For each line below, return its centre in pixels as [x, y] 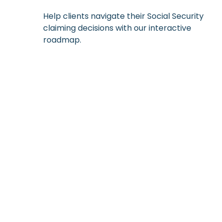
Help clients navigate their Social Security [123, 16]
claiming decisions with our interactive [117, 28]
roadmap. [62, 40]
